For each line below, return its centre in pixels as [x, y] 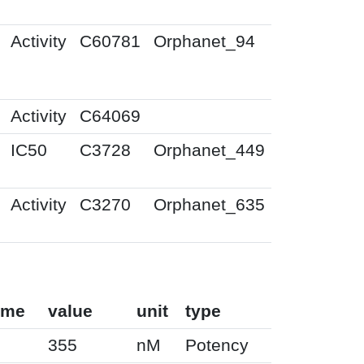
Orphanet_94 [204, 41]
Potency [217, 345]
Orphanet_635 [209, 204]
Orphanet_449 [209, 150]
